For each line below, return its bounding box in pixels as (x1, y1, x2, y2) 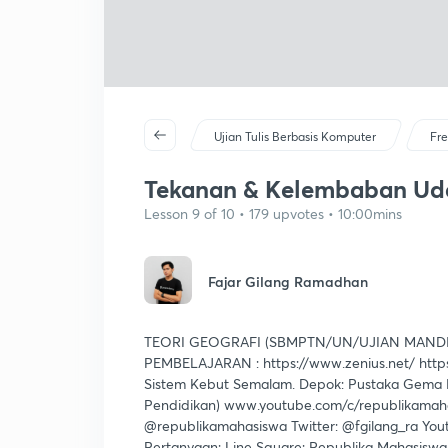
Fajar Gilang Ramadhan (208, 272, 368, 291)
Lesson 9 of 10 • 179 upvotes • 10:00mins (144, 204, 402, 223)
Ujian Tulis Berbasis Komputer (214, 129, 377, 144)
